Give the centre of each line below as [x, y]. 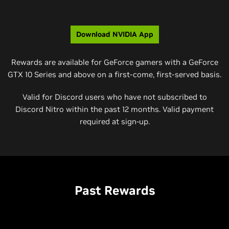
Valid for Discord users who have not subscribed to [114, 97]
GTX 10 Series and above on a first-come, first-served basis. [114, 74]
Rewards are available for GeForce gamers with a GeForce [114, 62]
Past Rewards [114, 190]
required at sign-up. [114, 121]
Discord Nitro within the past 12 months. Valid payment [114, 109]
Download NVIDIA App [114, 34]
